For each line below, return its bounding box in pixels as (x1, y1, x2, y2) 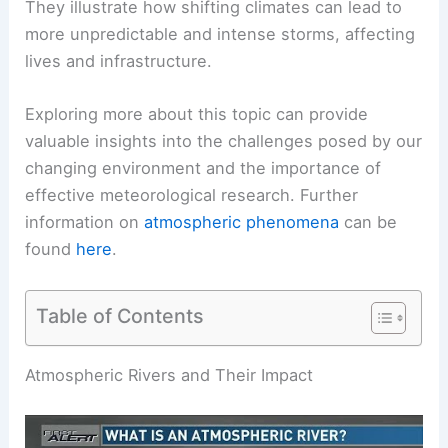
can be (339, 212, 398, 233)
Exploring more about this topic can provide (25, 104, 369, 125)
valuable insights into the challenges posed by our (25, 131, 423, 152)
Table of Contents (36, 303, 205, 328)
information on (25, 212, 145, 233)
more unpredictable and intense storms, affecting (25, 24, 416, 45)
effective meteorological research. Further (25, 185, 359, 206)
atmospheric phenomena (144, 212, 340, 233)
